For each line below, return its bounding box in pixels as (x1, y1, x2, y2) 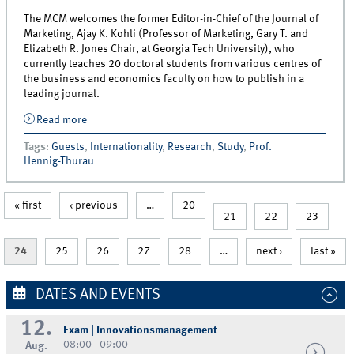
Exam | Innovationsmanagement (63, 324, 218, 336)
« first (14, 200, 41, 212)
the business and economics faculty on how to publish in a (24, 73, 305, 85)
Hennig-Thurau (24, 156, 95, 168)
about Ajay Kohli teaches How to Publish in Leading (86, 115, 330, 126)
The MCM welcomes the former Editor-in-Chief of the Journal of (24, 13, 319, 24)
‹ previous (70, 200, 118, 212)
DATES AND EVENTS (32, 287, 160, 302)
